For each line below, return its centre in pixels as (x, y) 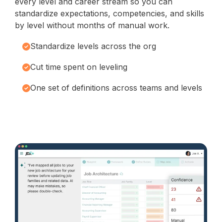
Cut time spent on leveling (79, 67)
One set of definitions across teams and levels (116, 87)
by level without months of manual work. (92, 25)
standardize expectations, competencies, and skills (110, 13)
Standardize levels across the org (93, 46)
